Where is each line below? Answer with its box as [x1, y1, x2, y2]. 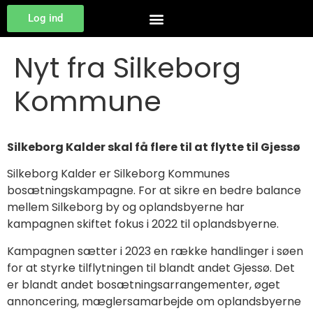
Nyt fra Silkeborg [14, 48, 241, 87]
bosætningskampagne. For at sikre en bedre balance [7, 182, 301, 199]
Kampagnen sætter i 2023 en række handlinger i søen [7, 242, 303, 259]
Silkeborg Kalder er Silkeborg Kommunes [7, 166, 230, 182]
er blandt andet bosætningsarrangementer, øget [7, 276, 280, 293]
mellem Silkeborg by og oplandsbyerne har [7, 199, 245, 216]
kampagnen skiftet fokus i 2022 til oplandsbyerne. [7, 216, 279, 233]
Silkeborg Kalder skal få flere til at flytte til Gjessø [7, 139, 300, 155]
